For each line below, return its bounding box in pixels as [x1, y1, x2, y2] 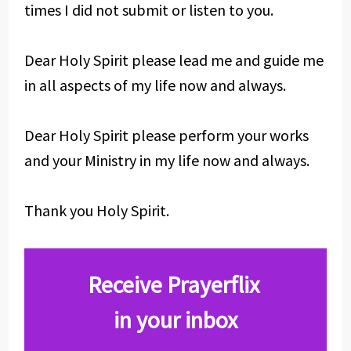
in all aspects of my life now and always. [24, 75, 286, 95]
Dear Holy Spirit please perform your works [24, 125, 309, 145]
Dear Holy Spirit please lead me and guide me [24, 50, 324, 70]
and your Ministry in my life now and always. [24, 150, 309, 170]
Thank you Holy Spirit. [24, 201, 169, 220]
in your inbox [114, 305, 237, 335]
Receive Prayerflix [87, 270, 264, 299]
